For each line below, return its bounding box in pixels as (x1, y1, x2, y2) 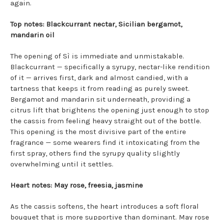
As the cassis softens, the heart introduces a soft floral (10, 202, 199, 211)
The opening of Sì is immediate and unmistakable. (10, 52, 184, 61)
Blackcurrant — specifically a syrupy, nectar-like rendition (10, 62, 210, 72)
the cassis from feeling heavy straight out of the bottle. (10, 116, 201, 126)
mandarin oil (10, 30, 55, 40)
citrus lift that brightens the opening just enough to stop (10, 106, 209, 115)
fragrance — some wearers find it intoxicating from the (10, 138, 200, 147)
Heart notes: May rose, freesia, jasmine (10, 181, 143, 190)
